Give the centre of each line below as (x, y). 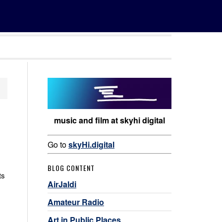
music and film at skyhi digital (110, 120)
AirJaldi (62, 184)
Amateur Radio (76, 202)
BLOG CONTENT (71, 167)
